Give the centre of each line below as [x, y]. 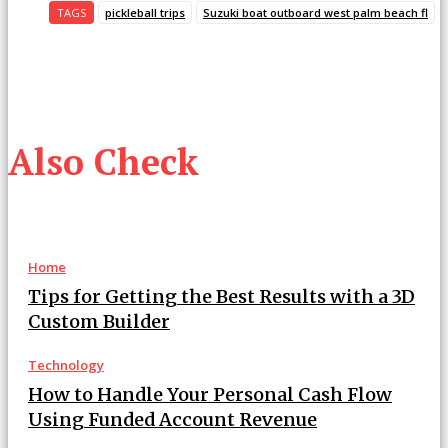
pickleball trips [145, 13]
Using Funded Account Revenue [172, 420]
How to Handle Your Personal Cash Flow [210, 395]
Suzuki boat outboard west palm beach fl [315, 13]
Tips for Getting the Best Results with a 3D [221, 297]
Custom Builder [99, 322]
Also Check [103, 162]
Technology [66, 365]
